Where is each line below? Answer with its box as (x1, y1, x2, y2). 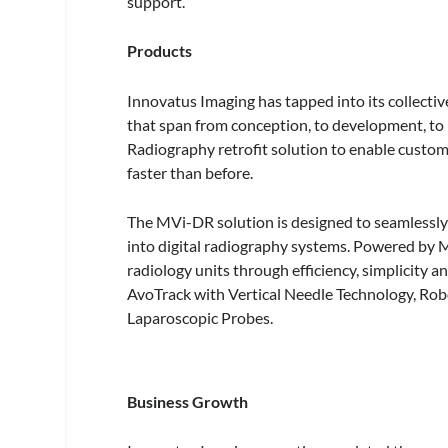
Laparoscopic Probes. (127, 308, 274, 328)
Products (127, 41, 193, 61)
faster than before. (127, 162, 254, 182)
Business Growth (127, 391, 249, 411)
